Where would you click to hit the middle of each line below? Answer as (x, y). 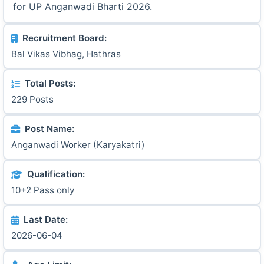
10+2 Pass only (43, 190)
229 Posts (32, 99)
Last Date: (46, 220)
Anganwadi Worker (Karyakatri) (78, 145)
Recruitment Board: (65, 38)
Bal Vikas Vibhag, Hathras (66, 54)
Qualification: (56, 174)
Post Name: (49, 129)
